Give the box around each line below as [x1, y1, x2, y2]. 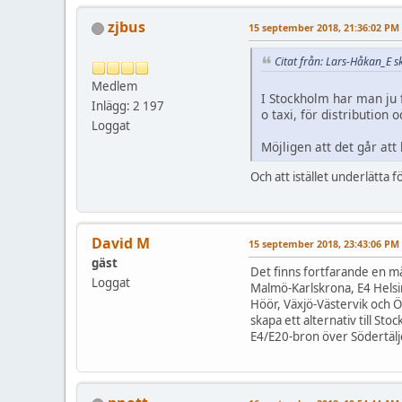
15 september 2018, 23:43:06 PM [249, 237, 399, 251]
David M [92, 233, 150, 254]
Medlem [92, 78, 137, 95]
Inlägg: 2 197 [92, 98, 164, 115]
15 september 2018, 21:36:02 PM [249, 21, 399, 35]
